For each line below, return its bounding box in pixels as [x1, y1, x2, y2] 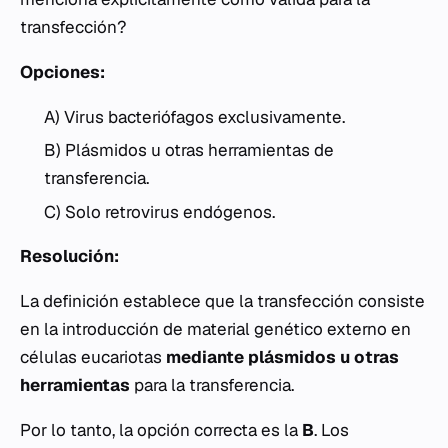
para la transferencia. [130, 373, 294, 396]
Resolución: [20, 244, 119, 267]
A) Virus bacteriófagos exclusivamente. [44, 105, 345, 128]
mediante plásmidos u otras [166, 345, 399, 368]
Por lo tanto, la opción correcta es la [20, 418, 302, 441]
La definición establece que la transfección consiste [20, 289, 425, 312]
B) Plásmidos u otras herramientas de [44, 139, 334, 162]
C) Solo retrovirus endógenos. [44, 200, 275, 223]
